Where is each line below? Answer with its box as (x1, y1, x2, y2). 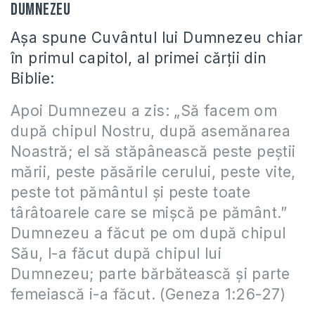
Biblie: (11, 70, 55, 87)
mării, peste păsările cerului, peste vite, (11, 163, 296, 181)
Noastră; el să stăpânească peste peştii (11, 143, 296, 160)
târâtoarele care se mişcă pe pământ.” (11, 204, 288, 221)
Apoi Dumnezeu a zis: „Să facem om (11, 102, 278, 120)
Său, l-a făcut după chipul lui (11, 245, 221, 262)
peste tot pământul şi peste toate (11, 184, 251, 201)
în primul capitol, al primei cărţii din (11, 49, 267, 67)
